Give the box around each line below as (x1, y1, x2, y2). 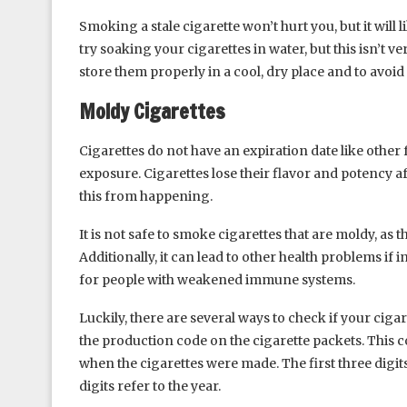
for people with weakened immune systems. (79, 271, 355, 288)
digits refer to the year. (79, 377, 221, 394)
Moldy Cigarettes (79, 96, 225, 125)
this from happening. (79, 187, 213, 204)
